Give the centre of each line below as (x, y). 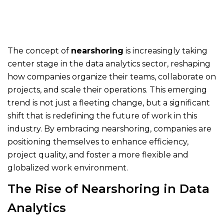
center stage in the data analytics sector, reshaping (109, 64)
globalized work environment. (68, 168)
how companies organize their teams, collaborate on (112, 77)
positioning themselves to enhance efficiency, (98, 142)
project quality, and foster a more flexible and (98, 155)
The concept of (39, 51)
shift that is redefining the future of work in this (102, 116)
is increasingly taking (165, 51)
